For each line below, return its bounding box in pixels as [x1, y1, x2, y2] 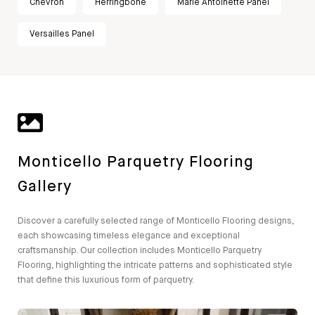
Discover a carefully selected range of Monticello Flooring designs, [18, 217, 294, 226]
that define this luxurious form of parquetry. [18, 276, 194, 285]
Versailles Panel [30, 30, 94, 39]
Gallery [18, 179, 72, 195]
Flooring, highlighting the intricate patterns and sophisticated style [18, 261, 292, 270]
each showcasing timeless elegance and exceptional [18, 231, 240, 240]
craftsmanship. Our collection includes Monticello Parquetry [18, 246, 262, 255]
